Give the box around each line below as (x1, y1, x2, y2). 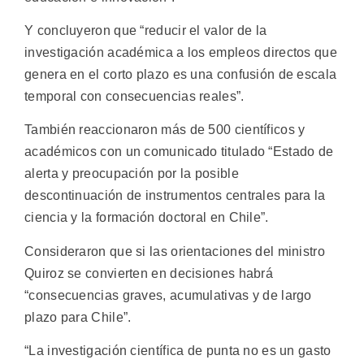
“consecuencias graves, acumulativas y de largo (24, 288, 312, 302)
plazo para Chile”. (24, 310, 132, 324)
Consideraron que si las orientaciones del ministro (24, 244, 325, 258)
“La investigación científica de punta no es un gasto (24, 344, 331, 358)
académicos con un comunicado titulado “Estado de (24, 145, 334, 159)
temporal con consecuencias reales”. (24, 89, 245, 104)
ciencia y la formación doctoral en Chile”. (24, 210, 269, 225)
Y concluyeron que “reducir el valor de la (24, 24, 267, 38)
